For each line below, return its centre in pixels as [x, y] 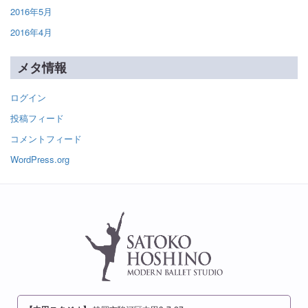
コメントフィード [46, 138]
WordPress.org [40, 159]
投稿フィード [37, 118]
